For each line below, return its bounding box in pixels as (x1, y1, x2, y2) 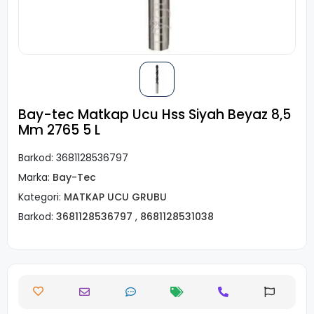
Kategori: (18, 190, 64, 204)
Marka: (18, 170, 53, 184)
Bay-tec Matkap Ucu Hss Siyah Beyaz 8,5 (18, 105, 291, 124)
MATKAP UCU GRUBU (64, 190, 167, 204)
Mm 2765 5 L (18, 121, 100, 139)
